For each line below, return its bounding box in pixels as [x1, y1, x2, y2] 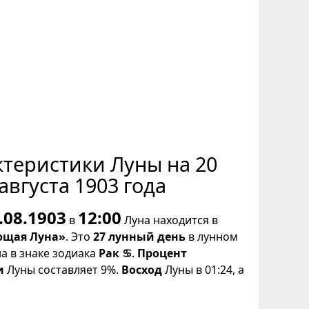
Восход [121, 262, 162, 278]
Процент [137, 246, 187, 261]
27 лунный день [93, 229, 186, 245]
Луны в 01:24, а [162, 262, 244, 278]
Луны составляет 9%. [4, 262, 121, 278]
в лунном [186, 229, 238, 245]
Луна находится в [121, 212, 218, 228]
